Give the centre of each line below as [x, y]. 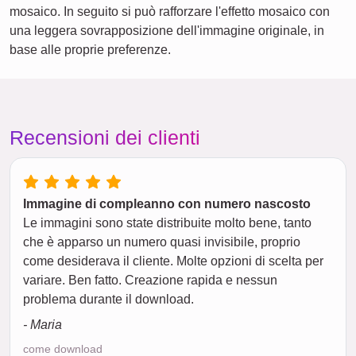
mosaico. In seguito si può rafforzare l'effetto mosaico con [170, 12]
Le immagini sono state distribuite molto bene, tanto [167, 223]
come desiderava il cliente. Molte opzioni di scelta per [173, 261]
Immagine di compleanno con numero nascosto [167, 204]
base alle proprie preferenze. [90, 50]
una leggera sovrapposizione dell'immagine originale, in [167, 31]
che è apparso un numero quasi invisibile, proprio [162, 242]
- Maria [43, 325]
